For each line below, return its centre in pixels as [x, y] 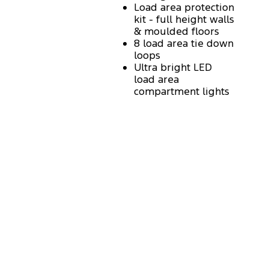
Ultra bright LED [173, 68]
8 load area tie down [184, 44]
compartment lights [182, 92]
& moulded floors [177, 32]
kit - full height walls [184, 20]
